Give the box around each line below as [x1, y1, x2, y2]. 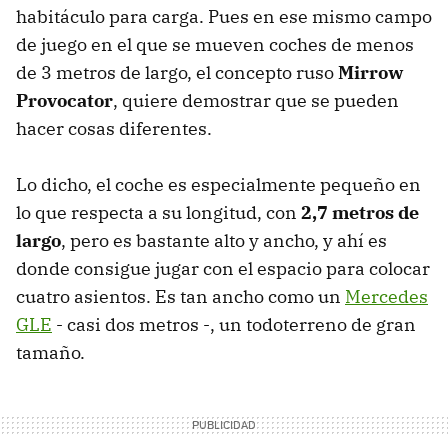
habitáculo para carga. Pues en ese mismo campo [16, 4, 432, 28]
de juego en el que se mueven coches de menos [16, 32, 414, 56]
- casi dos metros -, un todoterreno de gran [52, 312, 416, 336]
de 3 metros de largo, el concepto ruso [16, 60, 338, 84]
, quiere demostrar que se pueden [113, 88, 399, 112]
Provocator [16, 88, 113, 112]
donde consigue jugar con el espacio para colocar [16, 256, 430, 280]
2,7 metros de [301, 200, 419, 224]
